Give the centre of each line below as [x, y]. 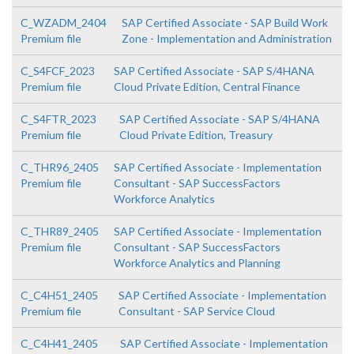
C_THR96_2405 [60, 167]
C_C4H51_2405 [59, 295]
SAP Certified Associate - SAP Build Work [225, 23]
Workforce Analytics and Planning [197, 263]
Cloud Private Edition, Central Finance [207, 87]
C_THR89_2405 [60, 231]
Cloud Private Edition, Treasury [196, 135]
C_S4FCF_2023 [58, 71]
